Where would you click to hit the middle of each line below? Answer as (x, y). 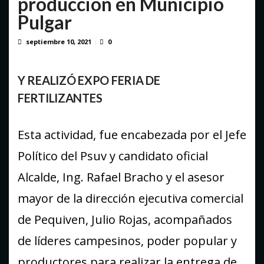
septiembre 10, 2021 (59, 42)
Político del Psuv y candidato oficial (113, 156)
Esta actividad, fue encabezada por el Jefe (132, 135)
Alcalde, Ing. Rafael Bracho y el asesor (121, 177)
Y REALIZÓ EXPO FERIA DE (89, 80)
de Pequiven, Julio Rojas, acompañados (125, 220)
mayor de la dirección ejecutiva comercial (131, 199)
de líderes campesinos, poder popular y (127, 241)
